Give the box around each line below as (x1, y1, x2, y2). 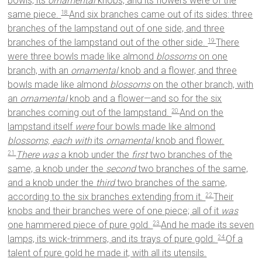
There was (16, 149, 59, 161)
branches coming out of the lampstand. (8, 107, 172, 119)
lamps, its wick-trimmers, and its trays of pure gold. (8, 233, 218, 245)
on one (196, 51, 228, 63)
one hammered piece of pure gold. (8, 219, 153, 231)
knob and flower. (153, 135, 225, 147)
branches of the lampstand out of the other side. (8, 37, 208, 49)
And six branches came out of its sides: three (69, 9, 253, 20)
